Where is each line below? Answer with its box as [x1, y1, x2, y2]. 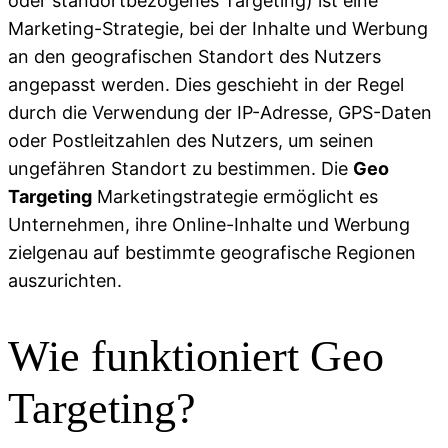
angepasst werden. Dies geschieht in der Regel [8, 73, 404, 95]
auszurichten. [8, 269, 122, 291]
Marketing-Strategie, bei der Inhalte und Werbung [8, 17, 428, 39]
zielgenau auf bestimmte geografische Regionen [8, 241, 416, 263]
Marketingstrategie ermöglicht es [92, 185, 378, 207]
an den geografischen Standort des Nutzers [8, 45, 381, 67]
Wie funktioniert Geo [8, 332, 384, 382]
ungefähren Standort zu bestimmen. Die [8, 157, 353, 179]
